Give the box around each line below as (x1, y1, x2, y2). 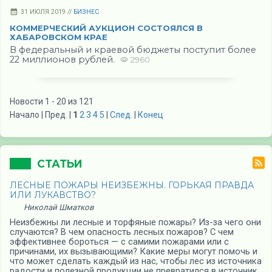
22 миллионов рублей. (10, 54, 117, 66)
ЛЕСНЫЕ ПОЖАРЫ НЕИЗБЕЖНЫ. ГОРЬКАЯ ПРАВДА (10, 180, 254, 191)
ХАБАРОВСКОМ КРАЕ (10, 32, 107, 42)
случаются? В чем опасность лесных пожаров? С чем (10, 226, 234, 238)
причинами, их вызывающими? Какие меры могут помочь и (10, 246, 257, 257)
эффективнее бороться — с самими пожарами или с (10, 236, 229, 248)
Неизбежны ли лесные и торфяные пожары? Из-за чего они (10, 217, 261, 228)
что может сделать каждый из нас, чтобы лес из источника (10, 256, 262, 267)
